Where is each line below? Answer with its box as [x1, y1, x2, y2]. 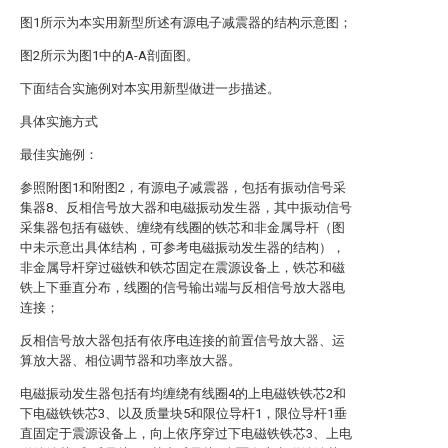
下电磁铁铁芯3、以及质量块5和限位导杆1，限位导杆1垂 [20, 406, 347, 421]
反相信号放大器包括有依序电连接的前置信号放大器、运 [20, 333, 345, 348]
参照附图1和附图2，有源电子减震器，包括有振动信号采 [20, 180, 346, 195]
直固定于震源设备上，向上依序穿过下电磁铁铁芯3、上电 [20, 426, 352, 441]
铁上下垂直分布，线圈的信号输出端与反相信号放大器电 [20, 280, 345, 295]
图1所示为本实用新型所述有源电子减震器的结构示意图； [20, 15, 352, 30]
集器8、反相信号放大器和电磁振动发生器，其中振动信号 [20, 200, 352, 215]
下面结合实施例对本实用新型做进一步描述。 [20, 81, 280, 96]
